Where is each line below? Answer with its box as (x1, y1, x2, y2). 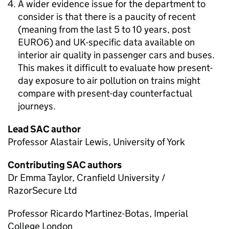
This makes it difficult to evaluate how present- (18, 62, 213, 74)
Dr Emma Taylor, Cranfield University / (8, 172, 166, 184)
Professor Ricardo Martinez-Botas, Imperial (8, 208, 188, 219)
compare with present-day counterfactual (18, 87, 192, 99)
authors (86, 159, 122, 171)
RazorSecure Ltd (8, 185, 77, 196)
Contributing (8, 159, 66, 171)
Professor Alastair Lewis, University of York (8, 136, 185, 148)
